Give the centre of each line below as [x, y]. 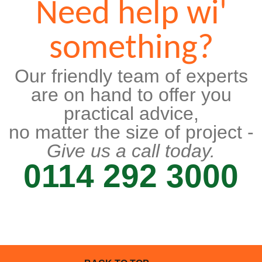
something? [131, 50]
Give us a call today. [131, 151]
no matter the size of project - [131, 132]
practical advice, [131, 114]
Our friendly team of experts [131, 76]
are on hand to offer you [131, 95]
